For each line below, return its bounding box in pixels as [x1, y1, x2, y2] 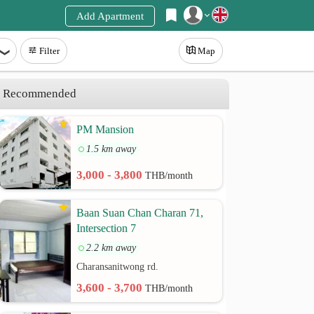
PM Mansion [76, 123, 135, 135]
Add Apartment [76, 11, 144, 22]
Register [68, 40, 104, 51]
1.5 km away [86, 144, 137, 154]
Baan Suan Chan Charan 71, [76, 207, 204, 219]
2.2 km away [86, 243, 137, 253]
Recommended [3, 87, 77, 100]
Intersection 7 [76, 222, 137, 234]
